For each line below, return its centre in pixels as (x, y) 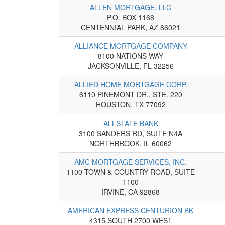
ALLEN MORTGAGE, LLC (131, 7)
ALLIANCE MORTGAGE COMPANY (131, 45)
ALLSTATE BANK (131, 123)
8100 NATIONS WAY (131, 55)
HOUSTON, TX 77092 (131, 104)
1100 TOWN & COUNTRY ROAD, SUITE (131, 172)
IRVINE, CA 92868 (131, 192)
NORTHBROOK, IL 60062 (131, 143)
